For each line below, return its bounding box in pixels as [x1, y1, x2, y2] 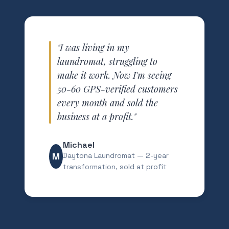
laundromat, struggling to [57, 55, 157, 67]
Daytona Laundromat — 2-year [62, 151, 169, 160]
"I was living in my [57, 41, 129, 54]
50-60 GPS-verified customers [57, 83, 178, 95]
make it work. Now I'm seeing [57, 69, 171, 81]
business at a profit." [57, 110, 136, 123]
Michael [62, 140, 95, 150]
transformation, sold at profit [62, 162, 167, 171]
